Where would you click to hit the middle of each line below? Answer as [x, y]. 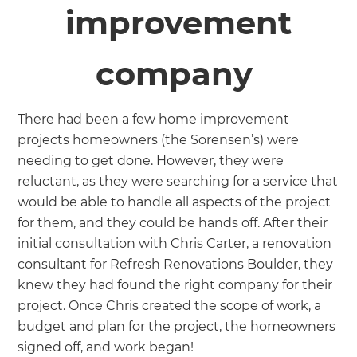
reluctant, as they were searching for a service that [178, 181]
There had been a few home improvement [154, 119]
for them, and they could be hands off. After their [173, 222]
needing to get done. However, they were [151, 160]
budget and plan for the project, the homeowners [177, 326]
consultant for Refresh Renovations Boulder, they [176, 264]
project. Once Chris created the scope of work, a [170, 305]
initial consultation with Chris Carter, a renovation [175, 243]
